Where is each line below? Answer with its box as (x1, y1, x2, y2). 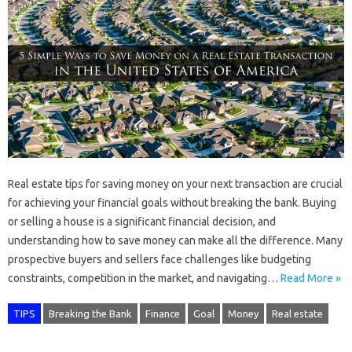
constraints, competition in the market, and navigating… (8, 271, 280, 284)
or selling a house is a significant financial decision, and (8, 214, 276, 228)
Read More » (280, 271, 341, 284)
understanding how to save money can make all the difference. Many (8, 233, 343, 247)
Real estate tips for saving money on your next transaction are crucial (8, 177, 343, 190)
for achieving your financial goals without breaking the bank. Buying (8, 196, 336, 209)
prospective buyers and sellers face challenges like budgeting (8, 252, 311, 266)
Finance (145, 307, 180, 319)
